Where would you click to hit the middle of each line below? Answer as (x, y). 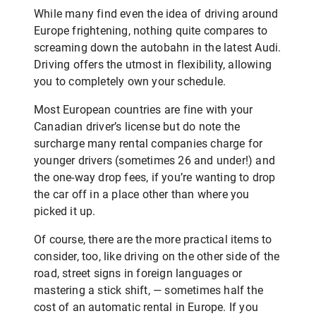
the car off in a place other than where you (142, 194)
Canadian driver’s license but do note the (137, 127)
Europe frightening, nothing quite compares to (151, 31)
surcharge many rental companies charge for (148, 144)
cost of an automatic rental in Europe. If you (146, 307)
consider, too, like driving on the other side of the (157, 256)
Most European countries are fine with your (144, 110)
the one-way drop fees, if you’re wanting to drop (155, 177)
